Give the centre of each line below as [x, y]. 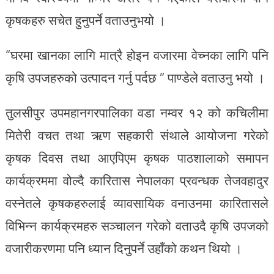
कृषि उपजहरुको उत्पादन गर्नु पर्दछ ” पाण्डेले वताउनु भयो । [135, 78]
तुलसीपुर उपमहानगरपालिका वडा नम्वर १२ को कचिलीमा [137, 113]
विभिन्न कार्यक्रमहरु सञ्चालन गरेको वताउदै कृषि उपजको [137, 226]
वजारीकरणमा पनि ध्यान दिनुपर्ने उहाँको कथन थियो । [124, 248]
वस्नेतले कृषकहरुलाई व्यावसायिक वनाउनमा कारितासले [137, 203]
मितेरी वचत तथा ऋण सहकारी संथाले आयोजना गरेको [137, 135]
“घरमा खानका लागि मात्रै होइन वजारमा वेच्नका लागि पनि [137, 55]
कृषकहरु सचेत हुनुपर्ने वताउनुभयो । [85, 20]
